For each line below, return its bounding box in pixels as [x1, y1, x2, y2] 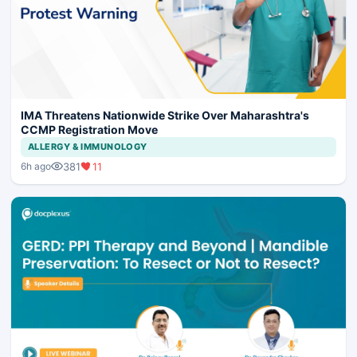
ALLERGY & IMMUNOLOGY [28, 140, 147, 152]
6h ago [21, 160, 51, 173]
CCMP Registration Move [21, 122, 158, 136]
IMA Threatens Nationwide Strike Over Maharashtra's [21, 108, 309, 122]
